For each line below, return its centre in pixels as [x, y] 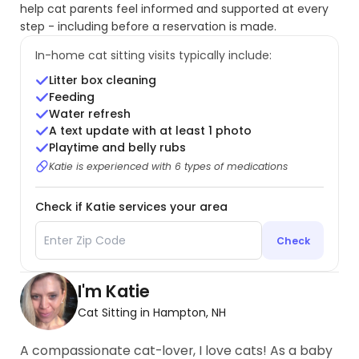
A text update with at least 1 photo [151, 131]
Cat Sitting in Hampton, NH [152, 313]
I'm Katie [114, 292]
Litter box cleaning [103, 81]
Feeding [72, 97]
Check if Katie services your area [131, 207]
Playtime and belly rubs [118, 148]
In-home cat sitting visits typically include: [153, 55]
